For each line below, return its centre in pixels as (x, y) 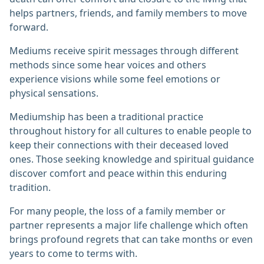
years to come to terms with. (73, 254)
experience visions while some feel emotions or (115, 79)
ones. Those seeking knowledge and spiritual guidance (132, 159)
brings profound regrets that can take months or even (131, 240)
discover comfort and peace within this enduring (118, 174)
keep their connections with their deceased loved (119, 145)
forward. (29, 27)
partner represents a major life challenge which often (129, 225)
